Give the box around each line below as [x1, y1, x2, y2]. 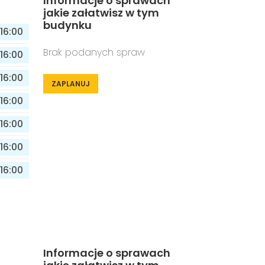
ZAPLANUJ [51, 79, 90, 89]
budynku [43, 18, 92, 33]
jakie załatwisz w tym [43, 5, 159, 20]
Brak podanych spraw [43, 46, 145, 59]
